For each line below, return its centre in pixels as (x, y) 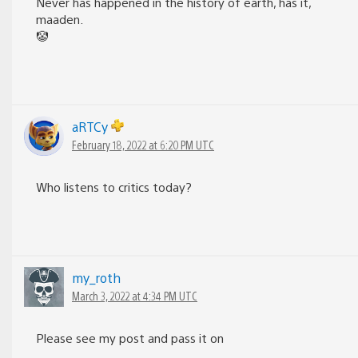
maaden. (60, 18)
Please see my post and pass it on (130, 337)
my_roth (96, 277)
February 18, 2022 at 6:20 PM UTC (143, 144)
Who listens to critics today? (114, 186)
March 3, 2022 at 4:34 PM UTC (135, 295)
